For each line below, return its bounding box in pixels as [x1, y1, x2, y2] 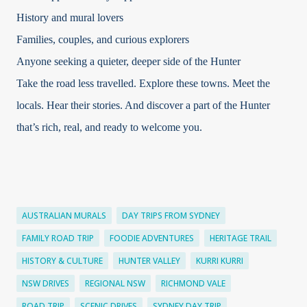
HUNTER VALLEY [119, 255, 180, 267]
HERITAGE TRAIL [210, 232, 271, 245]
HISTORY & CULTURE [22, 255, 103, 267]
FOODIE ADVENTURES [110, 232, 194, 245]
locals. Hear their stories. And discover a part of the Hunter [16, 99, 270, 112]
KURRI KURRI [196, 255, 243, 267]
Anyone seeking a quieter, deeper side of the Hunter [16, 56, 241, 68]
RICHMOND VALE [161, 278, 225, 290]
